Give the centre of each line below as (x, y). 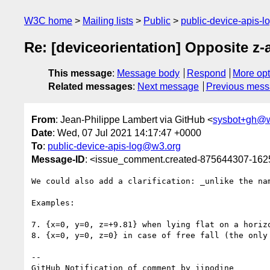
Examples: (55, 202)
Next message (168, 87)
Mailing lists (108, 21)
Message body (148, 74)
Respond (206, 74)
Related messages (90, 87)
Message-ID (58, 159)
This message (80, 74)
